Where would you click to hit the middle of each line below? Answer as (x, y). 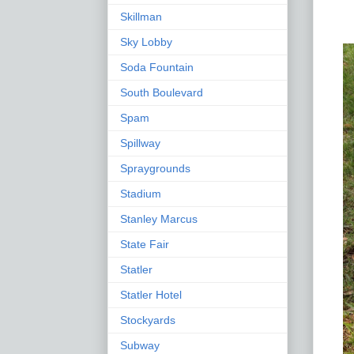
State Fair (145, 244)
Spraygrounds (155, 168)
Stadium (141, 193)
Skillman (141, 16)
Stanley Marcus (159, 218)
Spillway (140, 143)
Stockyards (148, 320)
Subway (140, 345)
